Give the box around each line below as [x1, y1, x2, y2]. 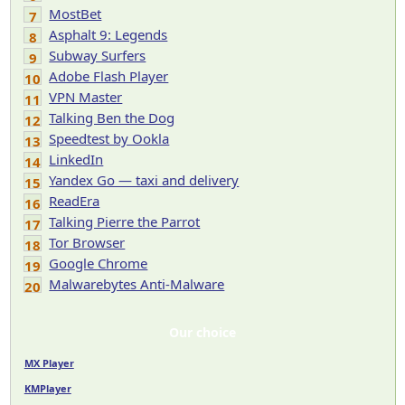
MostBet [49, 5, 102, 23]
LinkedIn [49, 150, 104, 168]
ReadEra [49, 192, 100, 210]
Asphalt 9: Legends [49, 25, 168, 43]
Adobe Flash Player [49, 67, 169, 85]
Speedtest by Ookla [49, 129, 170, 147]
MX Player [24, 356, 74, 370]
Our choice [169, 324, 237, 341]
